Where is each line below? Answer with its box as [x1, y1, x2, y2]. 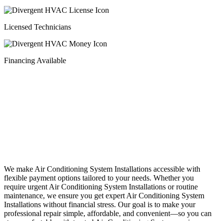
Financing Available [4, 56, 66, 65]
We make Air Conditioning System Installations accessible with [4, 164, 200, 173]
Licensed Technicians [4, 23, 71, 32]
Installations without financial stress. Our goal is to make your [4, 200, 195, 209]
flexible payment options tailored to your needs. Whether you [4, 173, 194, 182]
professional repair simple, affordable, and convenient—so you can [4, 209, 212, 218]
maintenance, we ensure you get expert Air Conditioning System [4, 191, 204, 200]
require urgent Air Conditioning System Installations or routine [4, 182, 198, 191]
